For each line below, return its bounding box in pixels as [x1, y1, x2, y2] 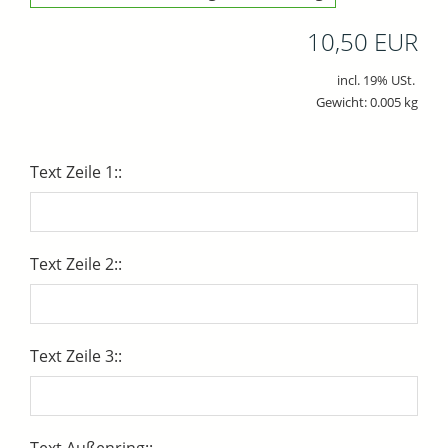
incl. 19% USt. [337, 70, 418, 89]
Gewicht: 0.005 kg [316, 92, 418, 111]
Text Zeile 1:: [30, 160, 122, 183]
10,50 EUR [307, 24, 418, 58]
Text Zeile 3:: [30, 344, 122, 367]
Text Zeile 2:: [30, 252, 122, 275]
